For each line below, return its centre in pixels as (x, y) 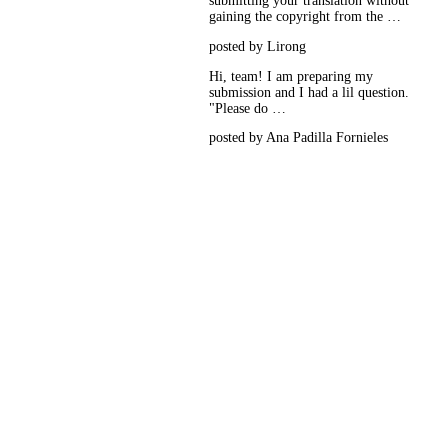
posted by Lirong (258, 47)
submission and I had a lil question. (309, 92)
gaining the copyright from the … (305, 17)
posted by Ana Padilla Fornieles (299, 138)
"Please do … (248, 108)
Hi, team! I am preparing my (291, 76)
